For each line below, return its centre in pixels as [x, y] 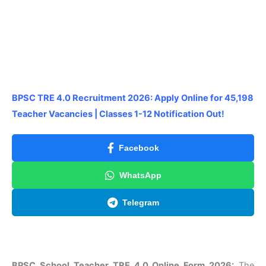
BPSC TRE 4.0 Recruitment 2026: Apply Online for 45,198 [133, 98]
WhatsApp [140, 175]
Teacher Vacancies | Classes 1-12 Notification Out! [118, 114]
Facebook [139, 148]
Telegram [140, 202]
